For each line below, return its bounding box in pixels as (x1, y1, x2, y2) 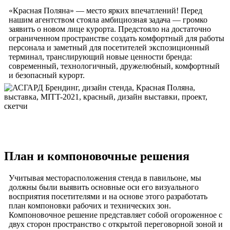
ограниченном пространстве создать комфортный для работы (9, 34, 225, 43)
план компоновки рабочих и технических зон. (9, 201, 171, 210)
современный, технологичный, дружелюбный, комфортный (9, 62, 220, 71)
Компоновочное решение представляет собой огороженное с (9, 210, 223, 219)
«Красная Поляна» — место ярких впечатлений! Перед (9, 6, 203, 15)
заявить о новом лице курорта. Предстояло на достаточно (9, 25, 212, 34)
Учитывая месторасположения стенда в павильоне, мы (9, 173, 202, 182)
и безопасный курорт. (9, 71, 85, 80)
